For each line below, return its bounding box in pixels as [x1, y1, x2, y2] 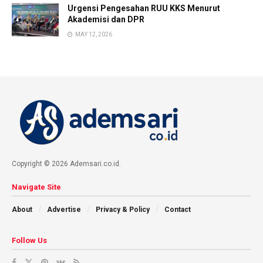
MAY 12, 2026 [74, 31, 112, 38]
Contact [164, 205, 191, 214]
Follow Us [12, 236, 47, 245]
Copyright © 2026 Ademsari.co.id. [12, 160, 121, 168]
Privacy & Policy [96, 205, 150, 214]
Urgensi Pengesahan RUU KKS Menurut [68, 4, 220, 13]
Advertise [47, 205, 81, 214]
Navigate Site [12, 183, 61, 191]
